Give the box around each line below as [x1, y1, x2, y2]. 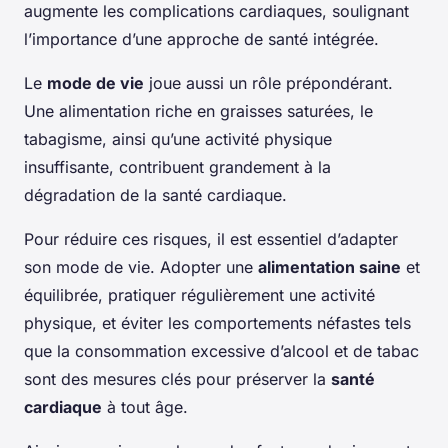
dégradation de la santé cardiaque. [24, 185, 287, 206]
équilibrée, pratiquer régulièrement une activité [24, 285, 375, 306]
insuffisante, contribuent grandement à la [24, 157, 331, 178]
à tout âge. [102, 397, 188, 418]
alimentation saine [258, 257, 401, 278]
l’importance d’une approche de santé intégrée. [24, 29, 379, 50]
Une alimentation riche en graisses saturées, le [24, 101, 373, 122]
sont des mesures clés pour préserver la [24, 369, 331, 390]
